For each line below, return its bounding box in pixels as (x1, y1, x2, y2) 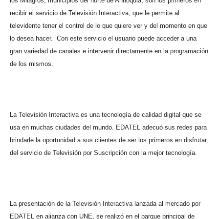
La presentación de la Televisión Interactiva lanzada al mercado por (10, 199, 200, 207)
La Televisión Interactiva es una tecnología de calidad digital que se (10, 110, 201, 118)
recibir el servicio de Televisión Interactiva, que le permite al (10, 9, 179, 17)
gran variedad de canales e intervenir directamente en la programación (10, 47, 208, 55)
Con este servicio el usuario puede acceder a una (57, 34, 197, 42)
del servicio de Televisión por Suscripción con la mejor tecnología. (10, 149, 199, 156)
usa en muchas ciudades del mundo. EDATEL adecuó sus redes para (10, 123, 207, 131)
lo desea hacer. (10, 34, 55, 42)
